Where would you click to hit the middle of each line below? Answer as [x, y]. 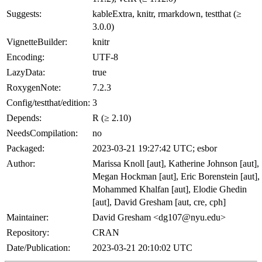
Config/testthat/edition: [48, 103]
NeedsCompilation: [42, 133]
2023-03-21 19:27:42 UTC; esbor [155, 149]
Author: [21, 164]
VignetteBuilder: [37, 42]
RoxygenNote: [34, 88]
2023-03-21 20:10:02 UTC [142, 248]
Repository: [28, 233]
